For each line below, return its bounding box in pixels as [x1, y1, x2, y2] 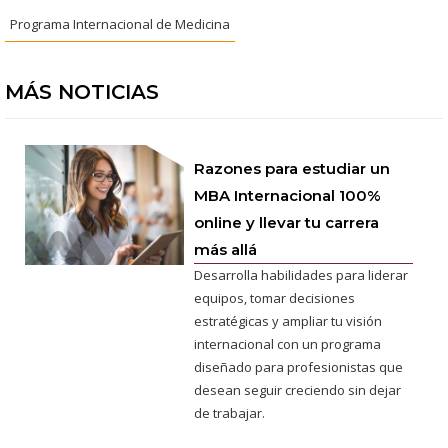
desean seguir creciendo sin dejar [194, 381, 402, 400]
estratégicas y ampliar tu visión [194, 312, 383, 331]
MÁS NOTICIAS [5, 80, 159, 105]
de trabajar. [194, 404, 266, 423]
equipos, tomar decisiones [194, 289, 356, 308]
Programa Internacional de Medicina [10, 15, 230, 34]
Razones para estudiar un [194, 159, 391, 179]
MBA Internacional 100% [194, 186, 382, 206]
